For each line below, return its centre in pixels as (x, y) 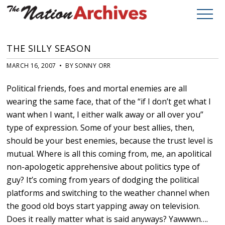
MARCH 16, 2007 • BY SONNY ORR (59, 66)
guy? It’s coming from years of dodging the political (103, 180)
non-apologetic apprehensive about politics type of (103, 167)
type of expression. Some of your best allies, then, (101, 128)
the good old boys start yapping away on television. (103, 206)
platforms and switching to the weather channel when (108, 193)
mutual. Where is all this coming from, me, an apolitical (109, 154)
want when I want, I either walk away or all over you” (105, 115)
